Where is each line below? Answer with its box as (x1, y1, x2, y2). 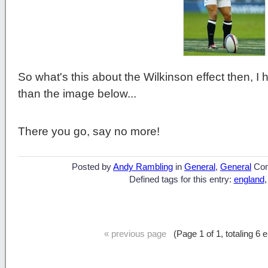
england (233, 175, 264, 185)
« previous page (104, 229, 166, 239)
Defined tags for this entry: (129, 175, 234, 185)
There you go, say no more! (18, 124, 160, 138)
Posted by (72, 162, 113, 172)
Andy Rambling (113, 162, 173, 172)
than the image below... (18, 87, 136, 100)
